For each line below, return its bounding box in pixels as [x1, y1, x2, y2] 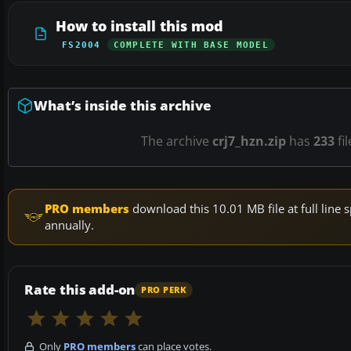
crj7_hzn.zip [212, 132, 286, 150]
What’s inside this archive [34, 96, 212, 115]
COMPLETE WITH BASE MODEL [113, 40, 269, 50]
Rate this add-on [24, 280, 136, 299]
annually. [45, 217, 94, 233]
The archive [141, 132, 212, 150]
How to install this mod [56, 16, 223, 36]
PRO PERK [141, 284, 187, 295]
